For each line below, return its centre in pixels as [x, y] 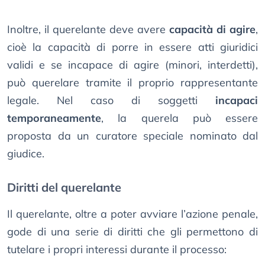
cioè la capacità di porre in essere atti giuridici [132, 47]
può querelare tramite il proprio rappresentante [132, 83]
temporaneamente [54, 118]
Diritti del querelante [64, 188]
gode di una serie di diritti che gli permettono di [132, 232]
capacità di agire [212, 30]
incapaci [237, 101]
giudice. [26, 154]
